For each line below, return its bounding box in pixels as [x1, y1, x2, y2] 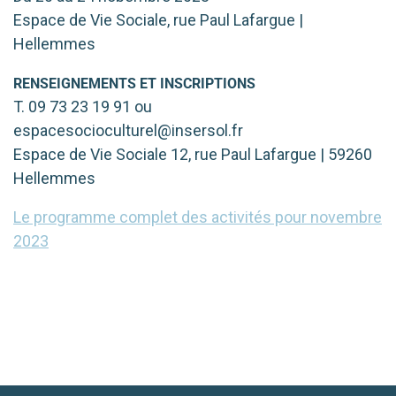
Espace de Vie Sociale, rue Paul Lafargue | [13, 10, 303, 29]
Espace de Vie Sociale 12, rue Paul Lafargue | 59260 [13, 144, 372, 164]
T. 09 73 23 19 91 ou [13, 96, 152, 116]
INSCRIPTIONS [160, 74, 255, 92]
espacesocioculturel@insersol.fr [13, 120, 243, 140]
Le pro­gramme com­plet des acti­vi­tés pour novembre [13, 207, 382, 226]
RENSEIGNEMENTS [13, 74, 136, 92]
